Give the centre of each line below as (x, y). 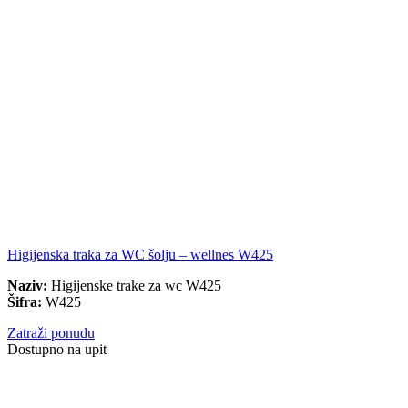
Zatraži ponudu (51, 333)
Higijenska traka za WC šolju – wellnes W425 (140, 255)
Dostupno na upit (57, 350)
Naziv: (27, 286)
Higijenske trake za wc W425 (134, 286)
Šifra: (25, 302)
